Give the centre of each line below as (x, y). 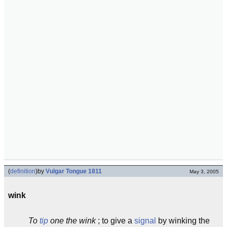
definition (23, 171)
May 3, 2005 (204, 172)
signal (145, 221)
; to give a (115, 221)
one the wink (72, 221)
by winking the (183, 221)
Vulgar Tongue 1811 (74, 171)
